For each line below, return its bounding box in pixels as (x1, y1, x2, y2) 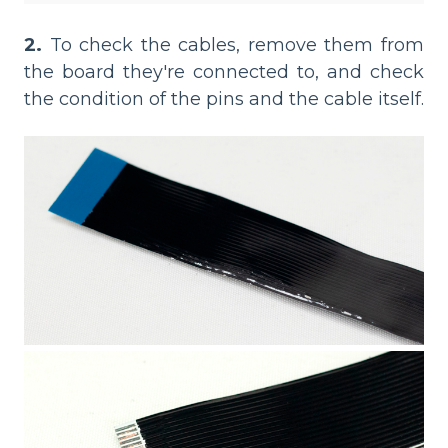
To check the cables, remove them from (42, 34, 424, 57)
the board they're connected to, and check (24, 61, 424, 84)
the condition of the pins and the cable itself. (24, 88, 424, 111)
